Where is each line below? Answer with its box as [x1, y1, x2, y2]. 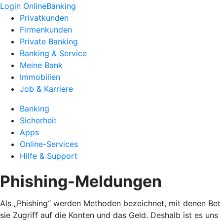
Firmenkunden [20, 25, 72, 35]
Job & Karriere [20, 84, 73, 94]
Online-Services [20, 139, 78, 149]
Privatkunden [20, 13, 69, 23]
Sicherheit [20, 115, 57, 125]
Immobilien [20, 72, 60, 82]
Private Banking [20, 37, 78, 46]
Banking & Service [20, 48, 87, 58]
